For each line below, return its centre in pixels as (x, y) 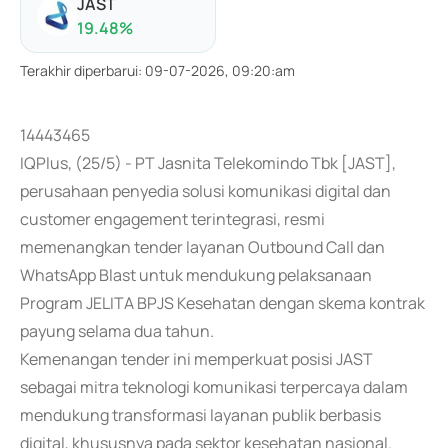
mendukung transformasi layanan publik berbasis (200, 415)
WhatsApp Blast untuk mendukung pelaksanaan (196, 275)
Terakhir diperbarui (79, 70)
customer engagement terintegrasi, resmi (172, 219)
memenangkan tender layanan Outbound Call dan (202, 247)
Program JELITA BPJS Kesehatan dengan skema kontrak (222, 303)
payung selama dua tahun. (117, 331)
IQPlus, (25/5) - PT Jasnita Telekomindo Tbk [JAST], (208, 163)
